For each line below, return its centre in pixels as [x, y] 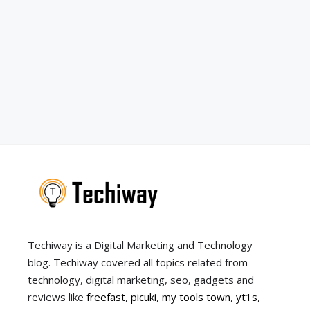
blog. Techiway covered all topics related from [138, 263]
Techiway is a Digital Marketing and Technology [140, 245]
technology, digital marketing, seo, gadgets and [141, 280]
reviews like [57, 297]
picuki [144, 297]
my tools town [196, 297]
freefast [106, 297]
